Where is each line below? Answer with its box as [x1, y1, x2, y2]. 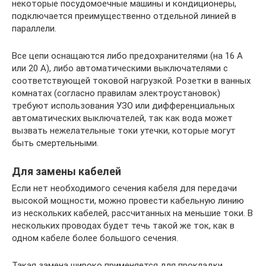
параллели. [12, 23, 56, 34]
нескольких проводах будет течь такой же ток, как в [12, 220, 235, 232]
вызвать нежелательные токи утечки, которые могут [12, 125, 236, 137]
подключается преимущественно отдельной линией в [12, 11, 236, 22]
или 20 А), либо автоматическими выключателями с [12, 63, 228, 74]
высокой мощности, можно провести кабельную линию [12, 195, 244, 207]
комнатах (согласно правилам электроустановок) [12, 88, 220, 99]
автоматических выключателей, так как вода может [12, 113, 233, 124]
